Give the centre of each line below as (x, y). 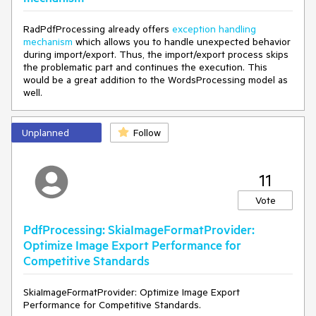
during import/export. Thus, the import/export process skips (156, 54)
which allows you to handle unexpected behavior (182, 41)
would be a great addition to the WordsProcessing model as (156, 79)
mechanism (48, 41)
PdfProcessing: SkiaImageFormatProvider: (139, 229)
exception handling (214, 29)
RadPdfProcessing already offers (98, 29)
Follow (147, 132)
